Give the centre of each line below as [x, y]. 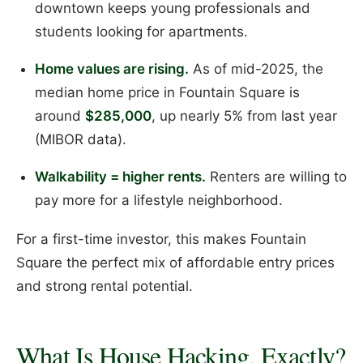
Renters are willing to [276, 176]
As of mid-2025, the [256, 68]
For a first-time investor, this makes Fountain [161, 239]
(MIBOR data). [80, 139]
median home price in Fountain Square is [167, 92]
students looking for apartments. [141, 31]
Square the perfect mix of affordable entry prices [175, 263]
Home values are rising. [111, 68]
